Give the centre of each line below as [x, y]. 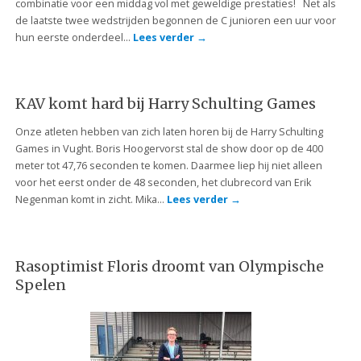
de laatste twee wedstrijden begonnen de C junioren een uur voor [175, 20]
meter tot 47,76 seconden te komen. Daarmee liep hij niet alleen [168, 165]
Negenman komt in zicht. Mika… [91, 199]
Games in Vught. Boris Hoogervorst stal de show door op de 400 [169, 148]
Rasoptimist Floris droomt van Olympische [169, 266]
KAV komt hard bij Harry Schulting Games [165, 104]
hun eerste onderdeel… [74, 37]
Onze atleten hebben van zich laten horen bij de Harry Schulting [169, 131]
